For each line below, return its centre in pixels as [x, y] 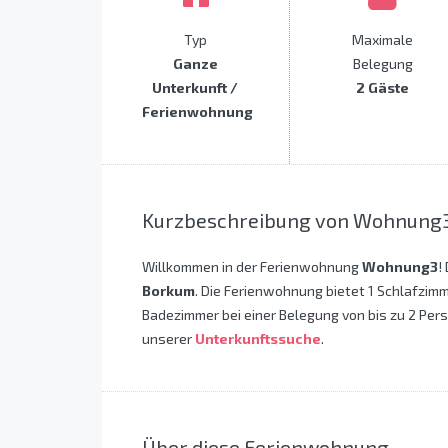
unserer [168, 339]
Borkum [168, 291]
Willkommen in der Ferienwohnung [252, 267]
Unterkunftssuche [258, 339]
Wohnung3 [400, 267]
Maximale [383, 40]
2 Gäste [383, 88]
